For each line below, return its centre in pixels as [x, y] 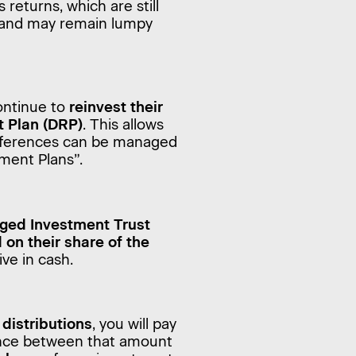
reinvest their [116, 106]
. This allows [123, 124]
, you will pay [135, 323]
